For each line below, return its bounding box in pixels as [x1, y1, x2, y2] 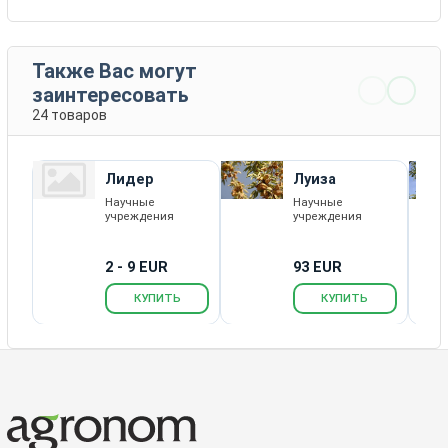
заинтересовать [32, 82, 190, 107]
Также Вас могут [32, 58, 198, 83]
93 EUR [292, 258, 342, 276]
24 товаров [32, 106, 108, 123]
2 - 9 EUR [105, 258, 169, 276]
